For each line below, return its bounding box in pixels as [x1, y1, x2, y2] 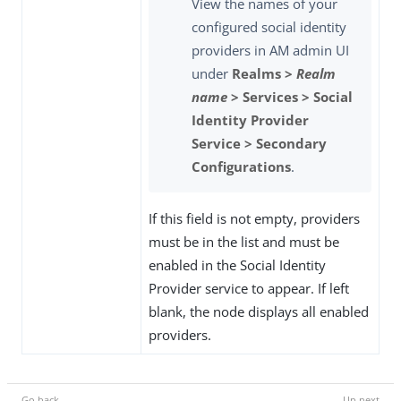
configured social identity [192, 18, 346, 37]
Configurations [192, 158, 291, 176]
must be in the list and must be [149, 233, 339, 252]
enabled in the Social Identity [149, 256, 326, 275]
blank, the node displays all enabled [149, 303, 369, 321]
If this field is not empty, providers [149, 209, 360, 228]
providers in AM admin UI [192, 41, 349, 60]
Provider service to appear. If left [149, 279, 349, 298]
